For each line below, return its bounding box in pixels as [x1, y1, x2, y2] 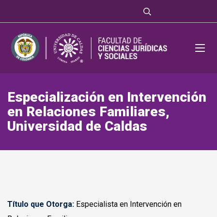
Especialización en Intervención [7, 89, 206, 105]
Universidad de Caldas [7, 118, 147, 134]
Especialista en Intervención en [74, 200, 182, 209]
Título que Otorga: [7, 200, 74, 209]
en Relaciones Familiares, [7, 104, 170, 120]
